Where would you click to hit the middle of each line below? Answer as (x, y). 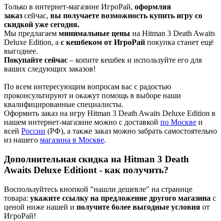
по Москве (178, 122)
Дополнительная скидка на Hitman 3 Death (96, 159)
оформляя (153, 7)
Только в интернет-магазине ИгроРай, (69, 7)
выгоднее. (21, 51)
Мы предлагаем (31, 34)
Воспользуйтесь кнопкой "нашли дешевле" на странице (98, 189)
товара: (17, 198)
